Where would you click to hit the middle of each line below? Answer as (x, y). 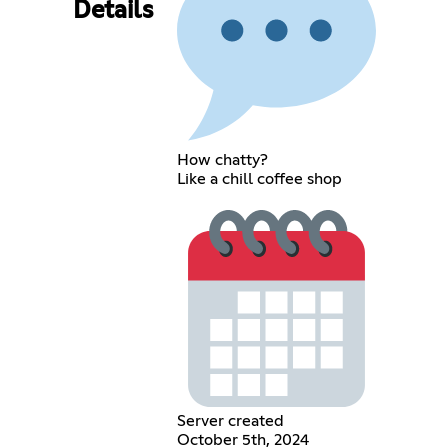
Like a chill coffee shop (260, 178)
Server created (231, 420)
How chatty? (223, 159)
